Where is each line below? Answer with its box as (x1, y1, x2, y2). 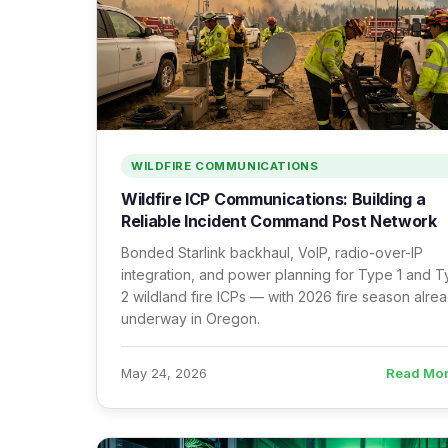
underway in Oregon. (121, 310, 260, 327)
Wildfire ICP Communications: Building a (121, 189, 426, 209)
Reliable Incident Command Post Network (121, 211, 437, 231)
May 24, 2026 (121, 365, 207, 381)
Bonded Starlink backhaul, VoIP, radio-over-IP (121, 244, 423, 261)
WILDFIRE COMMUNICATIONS (131, 159, 319, 173)
